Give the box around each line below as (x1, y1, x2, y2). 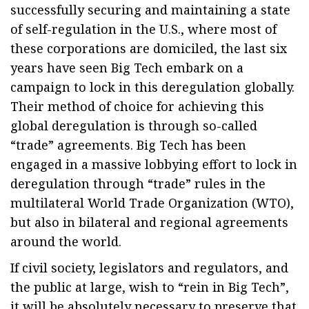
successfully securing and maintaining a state (10, 1, 290, 18)
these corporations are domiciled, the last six (10, 40, 287, 57)
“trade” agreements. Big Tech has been (10, 137, 246, 153)
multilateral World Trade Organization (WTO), (10, 195, 294, 211)
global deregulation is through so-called (10, 117, 257, 134)
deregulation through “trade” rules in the (10, 175, 266, 192)
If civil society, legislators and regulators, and (10, 259, 288, 276)
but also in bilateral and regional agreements (10, 214, 288, 230)
